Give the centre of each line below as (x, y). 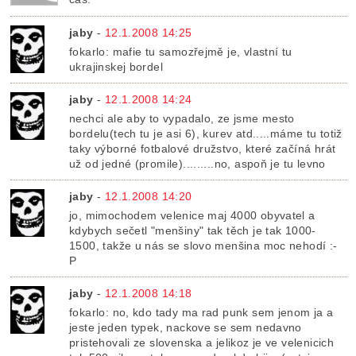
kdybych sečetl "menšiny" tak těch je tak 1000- (193, 230)
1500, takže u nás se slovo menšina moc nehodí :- (203, 245)
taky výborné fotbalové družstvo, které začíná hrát (203, 148)
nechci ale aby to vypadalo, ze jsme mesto (182, 118)
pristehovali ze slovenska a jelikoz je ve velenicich (202, 342)
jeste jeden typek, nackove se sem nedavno (186, 327)
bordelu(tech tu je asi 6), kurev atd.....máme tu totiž (206, 133)
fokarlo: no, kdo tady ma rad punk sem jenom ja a (201, 312)
